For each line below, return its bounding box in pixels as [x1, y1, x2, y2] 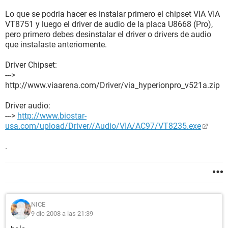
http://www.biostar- [17, 111, 87, 121]
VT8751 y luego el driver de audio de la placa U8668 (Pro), [5, 19, 213, 29]
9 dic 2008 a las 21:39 [31, 210, 93, 217]
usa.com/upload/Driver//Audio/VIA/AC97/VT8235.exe [5, 121, 201, 131]
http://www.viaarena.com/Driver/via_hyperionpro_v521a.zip [5, 80, 220, 90]
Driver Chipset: [5, 60, 57, 70]
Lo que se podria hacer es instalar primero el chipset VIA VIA [5, 9, 220, 19]
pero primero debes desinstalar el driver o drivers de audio [5, 30, 211, 39]
